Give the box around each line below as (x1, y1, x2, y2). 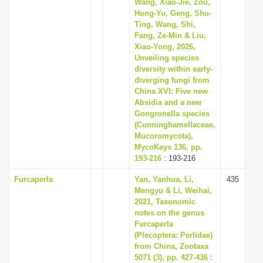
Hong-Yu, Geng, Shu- (134, 9, 211, 18)
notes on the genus (134, 208, 204, 217)
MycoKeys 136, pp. (134, 143, 203, 151)
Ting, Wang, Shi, (134, 20, 195, 29)
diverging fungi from (134, 76, 210, 85)
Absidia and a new (134, 98, 201, 107)
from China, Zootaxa (134, 242, 208, 251)
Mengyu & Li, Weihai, (134, 186, 212, 195)
